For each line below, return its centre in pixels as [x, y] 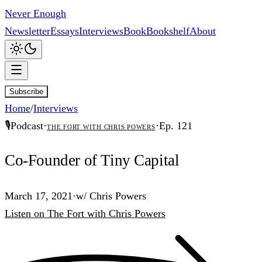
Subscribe [26, 92]
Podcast [27, 126]
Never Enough [35, 13]
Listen [18, 213]
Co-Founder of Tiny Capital [92, 161]
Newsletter [27, 31]
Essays [65, 31]
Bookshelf [168, 31]
